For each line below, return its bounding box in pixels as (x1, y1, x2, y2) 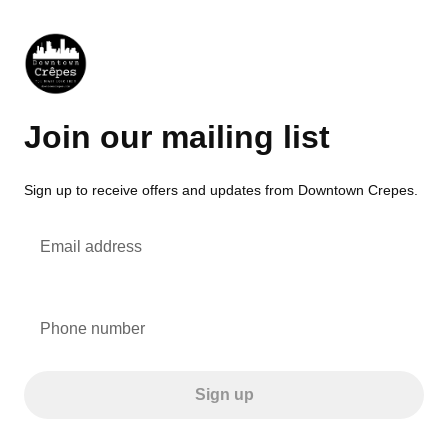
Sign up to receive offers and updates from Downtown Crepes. (24, 181, 418, 198)
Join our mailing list (24, 119, 330, 156)
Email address (40, 237, 142, 255)
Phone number (40, 319, 145, 337)
